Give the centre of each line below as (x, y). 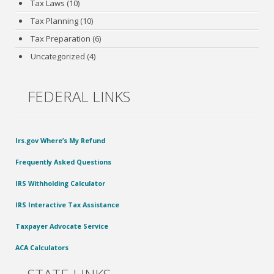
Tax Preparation (61, 38)
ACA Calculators (42, 247)
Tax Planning (55, 20)
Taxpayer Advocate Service (62, 226)
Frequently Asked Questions (64, 161)
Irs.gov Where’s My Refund (61, 140)
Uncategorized (58, 56)
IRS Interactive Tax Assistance (68, 204)
